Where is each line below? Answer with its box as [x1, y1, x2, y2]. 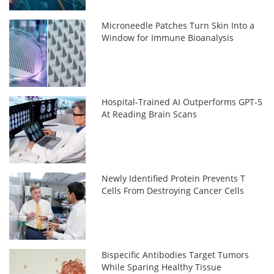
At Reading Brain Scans [102, 108, 198, 120]
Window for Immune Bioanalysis [102, 32, 234, 44]
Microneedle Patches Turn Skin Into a [102, 20, 255, 32]
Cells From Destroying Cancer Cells [102, 185, 245, 197]
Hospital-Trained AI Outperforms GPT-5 [102, 96, 263, 108]
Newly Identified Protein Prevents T [102, 172, 246, 185]
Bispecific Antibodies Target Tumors [102, 249, 250, 261]
